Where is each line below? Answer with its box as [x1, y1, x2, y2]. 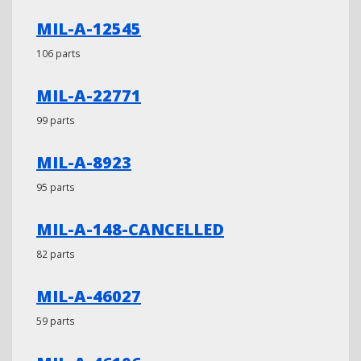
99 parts [36, 114, 75, 127]
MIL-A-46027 [36, 285, 141, 307]
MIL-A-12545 [36, 18, 141, 39]
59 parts [36, 314, 75, 327]
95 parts [36, 180, 75, 193]
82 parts [36, 247, 75, 260]
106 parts [36, 47, 81, 60]
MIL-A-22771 [36, 85, 141, 106]
